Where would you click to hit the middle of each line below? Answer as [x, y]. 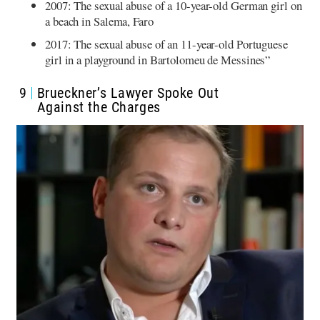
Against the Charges [99, 107]
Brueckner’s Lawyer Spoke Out [128, 93]
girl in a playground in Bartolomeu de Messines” [158, 60]
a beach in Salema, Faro [99, 21]
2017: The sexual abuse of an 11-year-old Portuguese [166, 44]
